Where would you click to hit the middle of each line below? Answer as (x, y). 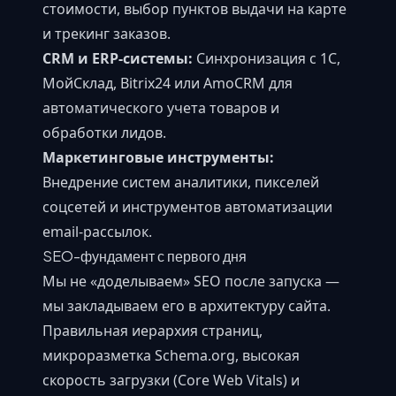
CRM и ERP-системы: (118, 58)
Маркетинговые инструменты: (158, 157)
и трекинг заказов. (107, 33)
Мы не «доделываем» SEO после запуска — (191, 281)
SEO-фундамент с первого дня (145, 255)
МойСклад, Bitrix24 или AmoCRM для (168, 83)
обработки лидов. (104, 132)
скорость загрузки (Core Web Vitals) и (171, 380)
